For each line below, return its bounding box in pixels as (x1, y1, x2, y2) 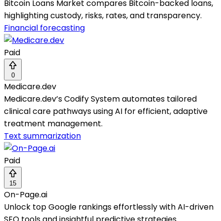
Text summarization (4, 130, 81, 142)
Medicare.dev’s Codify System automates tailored (4, 93, 197, 105)
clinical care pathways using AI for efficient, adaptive (4, 106, 208, 117)
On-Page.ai (4, 189, 47, 201)
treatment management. (4, 118, 103, 130)
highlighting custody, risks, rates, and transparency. (4, 10, 202, 22)
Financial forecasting (4, 22, 85, 34)
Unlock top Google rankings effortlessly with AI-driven (4, 201, 214, 213)
